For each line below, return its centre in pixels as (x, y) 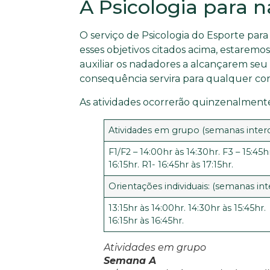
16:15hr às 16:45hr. (146, 220)
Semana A (130, 260)
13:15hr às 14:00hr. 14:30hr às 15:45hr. (187, 208)
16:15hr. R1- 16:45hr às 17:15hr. (171, 164)
